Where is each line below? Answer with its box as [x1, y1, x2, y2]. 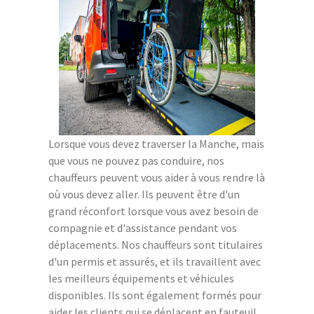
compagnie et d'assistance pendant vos [48, 220, 237, 235]
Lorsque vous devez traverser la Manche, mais [48, 136, 264, 151]
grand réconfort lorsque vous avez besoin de [48, 203, 259, 218]
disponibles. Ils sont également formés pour [48, 287, 261, 302]
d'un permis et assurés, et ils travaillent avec [48, 254, 261, 268]
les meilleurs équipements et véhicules [48, 271, 234, 285]
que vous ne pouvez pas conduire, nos [48, 153, 224, 168]
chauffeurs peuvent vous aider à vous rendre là [48, 170, 265, 184]
